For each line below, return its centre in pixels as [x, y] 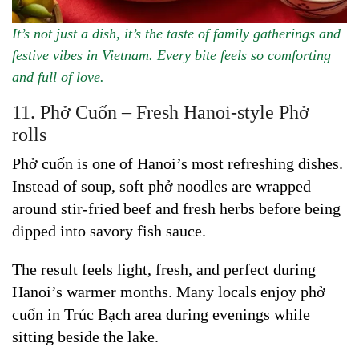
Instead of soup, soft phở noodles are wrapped [161, 186]
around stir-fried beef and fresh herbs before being [176, 208]
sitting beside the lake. [85, 336]
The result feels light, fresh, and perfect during [164, 269]
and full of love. [58, 77]
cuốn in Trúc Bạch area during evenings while [161, 314]
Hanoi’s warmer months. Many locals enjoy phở [169, 291]
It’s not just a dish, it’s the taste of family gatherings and [176, 33]
